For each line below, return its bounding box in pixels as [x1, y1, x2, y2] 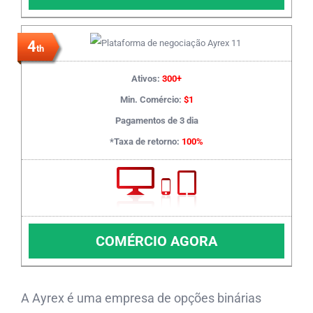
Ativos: [131, 73, 162, 84]
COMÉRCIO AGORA [96, 232, 217, 249]
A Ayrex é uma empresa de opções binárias [21, 290, 261, 305]
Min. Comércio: [119, 94, 184, 105]
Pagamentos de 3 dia [115, 115, 198, 126]
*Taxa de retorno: [110, 136, 182, 147]
